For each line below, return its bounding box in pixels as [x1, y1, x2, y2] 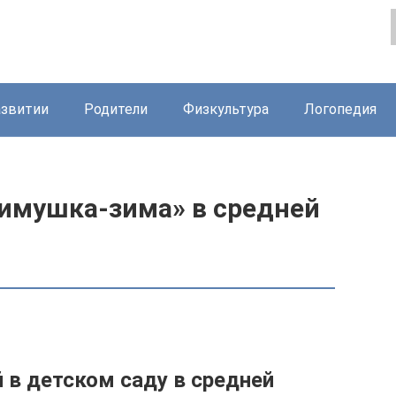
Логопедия [304, 101, 377, 118]
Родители [84, 101, 148, 118]
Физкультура [183, 101, 269, 118]
